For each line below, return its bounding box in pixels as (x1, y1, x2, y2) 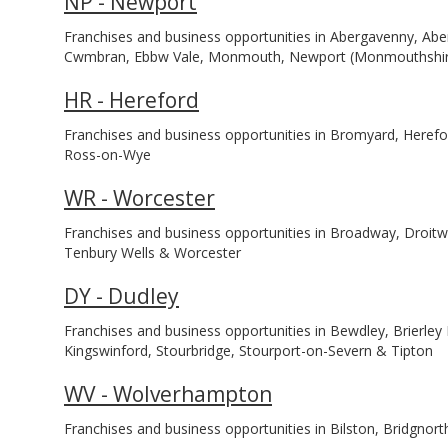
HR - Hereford (64, 86, 199, 114)
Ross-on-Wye (64, 145, 151, 164)
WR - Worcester (64, 184, 215, 212)
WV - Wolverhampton (64, 380, 272, 408)
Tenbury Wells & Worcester (64, 243, 241, 262)
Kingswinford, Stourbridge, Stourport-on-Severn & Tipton (64, 341, 433, 360)
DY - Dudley (64, 282, 179, 310)
